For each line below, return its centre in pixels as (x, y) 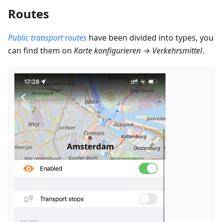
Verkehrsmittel (177, 50)
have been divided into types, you (150, 37)
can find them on (41, 50)
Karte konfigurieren (107, 50)
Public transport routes (47, 37)
